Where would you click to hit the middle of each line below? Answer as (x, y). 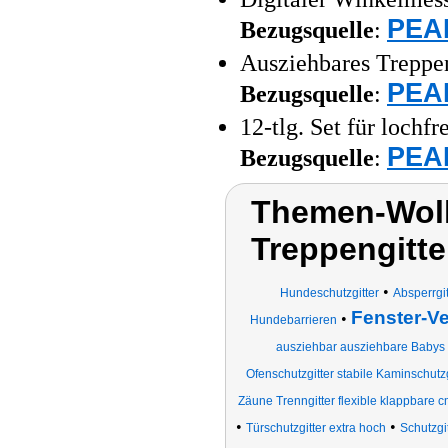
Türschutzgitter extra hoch (316, 428)
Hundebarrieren (293, 320)
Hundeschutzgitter (329, 293)
